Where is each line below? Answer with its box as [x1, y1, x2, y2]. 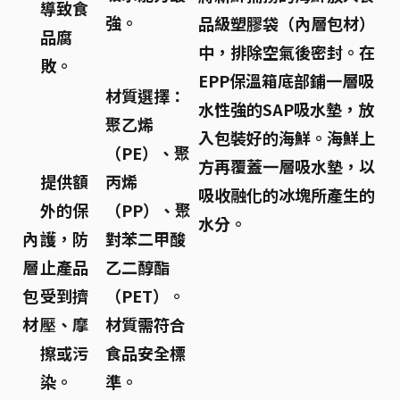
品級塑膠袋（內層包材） [198, 12, 375, 35]
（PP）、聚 [105, 198, 191, 221]
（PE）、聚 [105, 141, 190, 164]
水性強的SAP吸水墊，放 [198, 97, 374, 121]
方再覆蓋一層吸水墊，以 [198, 154, 375, 178]
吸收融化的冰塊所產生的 [198, 183, 375, 206]
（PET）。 [105, 284, 185, 307]
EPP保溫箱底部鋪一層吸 [198, 69, 374, 92]
